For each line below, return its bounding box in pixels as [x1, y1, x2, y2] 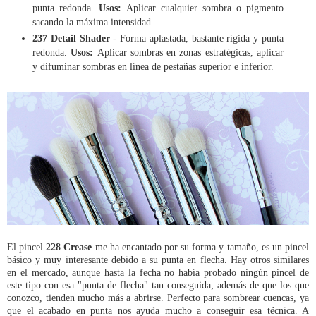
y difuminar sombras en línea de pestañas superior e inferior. [32, 61, 274, 73]
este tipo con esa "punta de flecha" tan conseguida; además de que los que [7, 279, 309, 291]
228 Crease [46, 241, 92, 253]
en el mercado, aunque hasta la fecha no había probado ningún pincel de [7, 267, 309, 279]
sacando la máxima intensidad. [32, 16, 154, 28]
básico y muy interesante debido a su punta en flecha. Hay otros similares [7, 254, 309, 266]
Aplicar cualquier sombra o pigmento [126, 1, 284, 13]
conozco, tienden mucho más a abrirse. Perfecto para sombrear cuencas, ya [7, 292, 309, 304]
